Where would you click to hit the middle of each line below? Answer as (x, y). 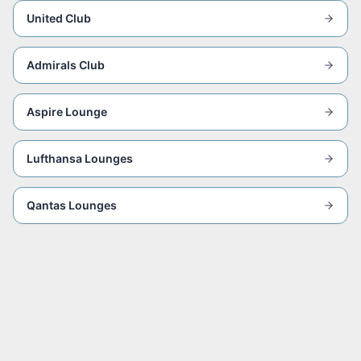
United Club (59, 18)
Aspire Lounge (67, 112)
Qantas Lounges (72, 205)
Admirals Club (66, 65)
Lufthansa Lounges (80, 158)
